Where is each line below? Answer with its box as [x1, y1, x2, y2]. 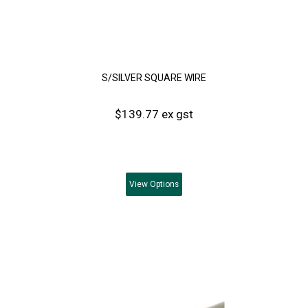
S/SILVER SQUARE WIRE [102, 71, 206, 83]
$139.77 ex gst [115, 107, 193, 121]
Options [148, 179, 179, 189]
